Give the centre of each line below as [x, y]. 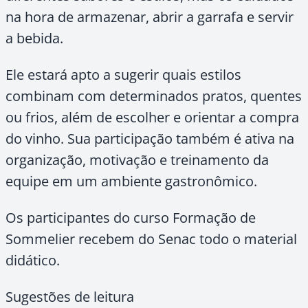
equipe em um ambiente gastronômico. [131, 181]
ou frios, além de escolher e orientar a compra [152, 117]
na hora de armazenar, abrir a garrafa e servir [150, 17]
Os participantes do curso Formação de [131, 218]
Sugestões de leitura [70, 297]
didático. [33, 260]
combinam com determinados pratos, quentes [154, 96]
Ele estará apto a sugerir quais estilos [123, 75]
